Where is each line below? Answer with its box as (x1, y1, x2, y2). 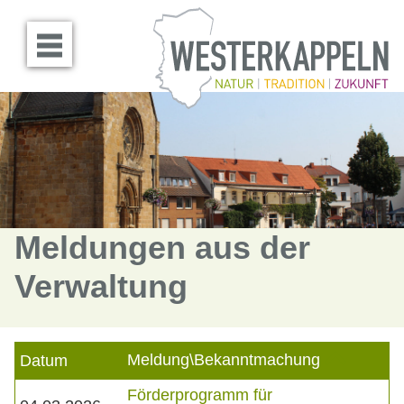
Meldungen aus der (14, 229, 310, 266)
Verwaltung (14, 268, 188, 305)
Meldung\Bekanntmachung (127, 351, 321, 370)
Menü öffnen (72, 27, 162, 45)
